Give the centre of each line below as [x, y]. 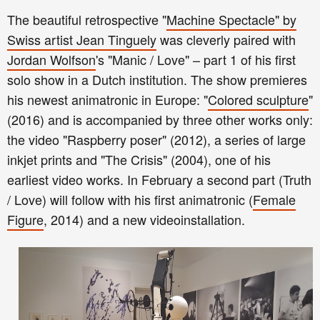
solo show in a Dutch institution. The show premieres [157, 80]
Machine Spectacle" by [231, 20]
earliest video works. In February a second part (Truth [159, 180]
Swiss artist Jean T [61, 40]
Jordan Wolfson [51, 60]
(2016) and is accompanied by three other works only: [160, 120]
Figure [25, 220]
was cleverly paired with [226, 40]
